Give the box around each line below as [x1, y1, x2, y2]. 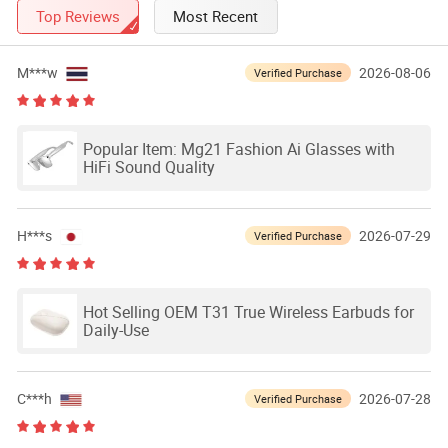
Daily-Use [82, 319, 149, 342]
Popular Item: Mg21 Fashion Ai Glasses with [82, 138, 395, 161]
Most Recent [173, 5, 259, 26]
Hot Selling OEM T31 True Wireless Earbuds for [82, 301, 414, 324]
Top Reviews [36, 5, 121, 26]
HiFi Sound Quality [82, 156, 215, 179]
